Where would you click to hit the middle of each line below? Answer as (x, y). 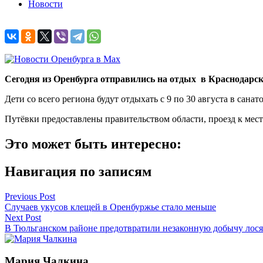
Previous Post (30, 196)
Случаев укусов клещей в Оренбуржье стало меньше (110, 207)
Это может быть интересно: (93, 144)
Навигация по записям (78, 171)
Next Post (23, 217)
